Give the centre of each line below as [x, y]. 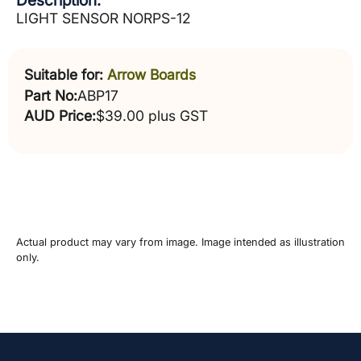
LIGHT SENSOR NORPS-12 [104, 18]
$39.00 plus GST [152, 115]
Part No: [51, 96]
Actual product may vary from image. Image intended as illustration [180, 243]
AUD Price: [60, 115]
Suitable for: [64, 75]
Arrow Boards [151, 75]
